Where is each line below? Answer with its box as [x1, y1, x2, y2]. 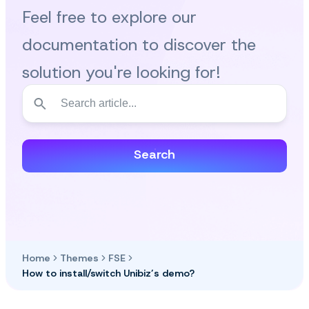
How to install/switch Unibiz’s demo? [22, 266, 195, 279]
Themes [60, 251, 99, 264]
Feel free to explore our [22, 6, 197, 28]
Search [134, 146, 175, 163]
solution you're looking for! [22, 61, 221, 83]
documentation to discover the [22, 33, 256, 56]
